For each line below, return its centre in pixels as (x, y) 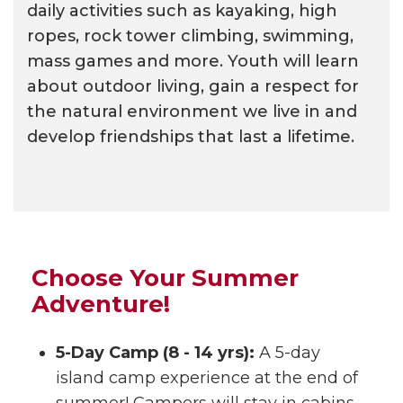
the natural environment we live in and (192, 112)
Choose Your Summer (165, 278)
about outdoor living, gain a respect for (193, 86)
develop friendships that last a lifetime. (191, 137)
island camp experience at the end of (207, 378)
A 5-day (290, 353)
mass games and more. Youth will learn (193, 61)
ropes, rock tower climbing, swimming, (190, 36)
